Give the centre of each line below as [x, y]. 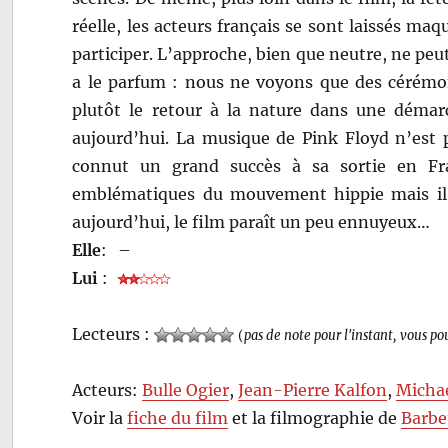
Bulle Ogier [186, 389]
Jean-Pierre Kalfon [313, 389]
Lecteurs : [113, 333]
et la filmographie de [315, 417]
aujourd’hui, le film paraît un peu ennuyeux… [251, 221]
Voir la [100, 417]
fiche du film [178, 417]
